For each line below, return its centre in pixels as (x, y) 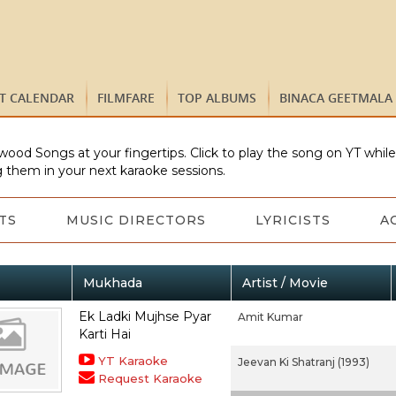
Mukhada (112, 283)
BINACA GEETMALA (336, 98)
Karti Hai (104, 334)
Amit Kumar (270, 317)
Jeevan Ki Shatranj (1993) (303, 362)
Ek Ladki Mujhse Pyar (145, 316)
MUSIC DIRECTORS (136, 220)
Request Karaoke (150, 378)
